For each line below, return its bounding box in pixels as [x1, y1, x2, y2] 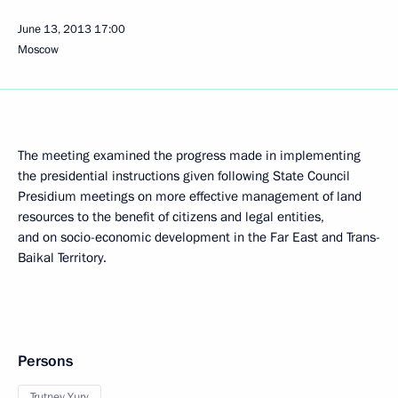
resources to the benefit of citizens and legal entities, [18, 208, 324, 226]
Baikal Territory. [18, 249, 107, 267]
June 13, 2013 [18, 21, 92, 37]
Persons [18, 351, 73, 371]
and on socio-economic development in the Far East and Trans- [18, 228, 380, 246]
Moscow [18, 42, 59, 58]
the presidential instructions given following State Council [18, 167, 350, 185]
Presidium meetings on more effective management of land [18, 187, 362, 205]
